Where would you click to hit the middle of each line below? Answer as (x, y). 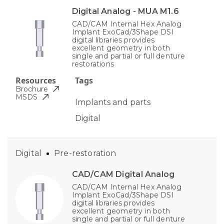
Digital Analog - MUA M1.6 (125, 11)
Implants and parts (112, 102)
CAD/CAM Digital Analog (123, 174)
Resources (36, 81)
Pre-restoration (85, 153)
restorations (93, 64)
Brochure (32, 89)
